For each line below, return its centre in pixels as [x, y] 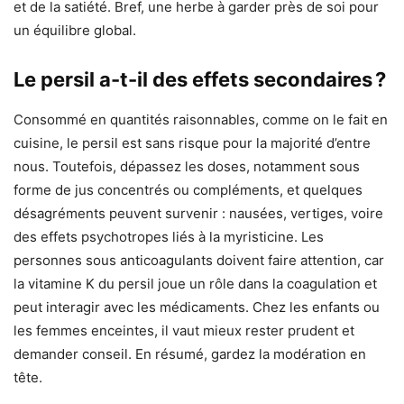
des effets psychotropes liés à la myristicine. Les [169, 237]
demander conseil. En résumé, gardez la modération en [190, 354]
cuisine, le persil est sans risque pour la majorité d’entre [192, 143]
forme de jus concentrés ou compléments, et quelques [188, 190]
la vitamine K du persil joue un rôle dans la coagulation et [195, 284]
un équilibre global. [75, 31]
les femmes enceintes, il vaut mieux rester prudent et [184, 331]
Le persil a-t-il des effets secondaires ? [200, 80]
